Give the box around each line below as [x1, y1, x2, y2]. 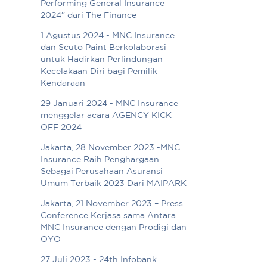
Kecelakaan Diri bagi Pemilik [41, 68, 158, 76]
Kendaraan [41, 80, 86, 88]
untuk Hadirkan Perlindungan [41, 56, 163, 64]
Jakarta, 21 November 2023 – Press [41, 200, 184, 208]
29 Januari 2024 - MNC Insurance [41, 100, 179, 108]
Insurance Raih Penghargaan [41, 156, 160, 164]
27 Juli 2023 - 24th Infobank [41, 256, 157, 264]
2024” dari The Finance [41, 12, 137, 20]
